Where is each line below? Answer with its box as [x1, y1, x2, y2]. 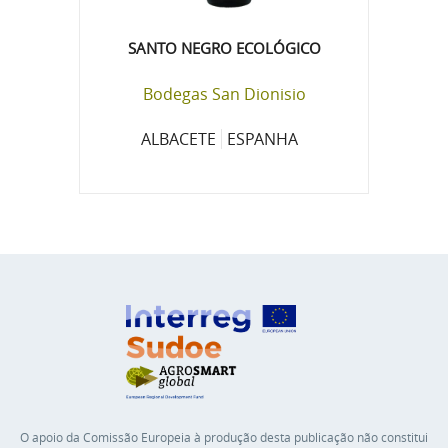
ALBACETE [140, 127, 216, 150]
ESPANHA [226, 127, 298, 150]
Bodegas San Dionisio [142, 82, 306, 105]
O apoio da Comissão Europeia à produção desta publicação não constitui [20, 428, 428, 445]
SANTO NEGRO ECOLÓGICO [127, 37, 321, 58]
